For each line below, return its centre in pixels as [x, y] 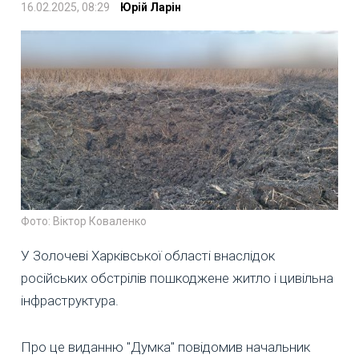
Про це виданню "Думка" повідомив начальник [165, 347]
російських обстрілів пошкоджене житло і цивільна [177, 278]
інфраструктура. [70, 300]
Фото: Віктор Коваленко [84, 221]
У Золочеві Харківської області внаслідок [148, 255]
